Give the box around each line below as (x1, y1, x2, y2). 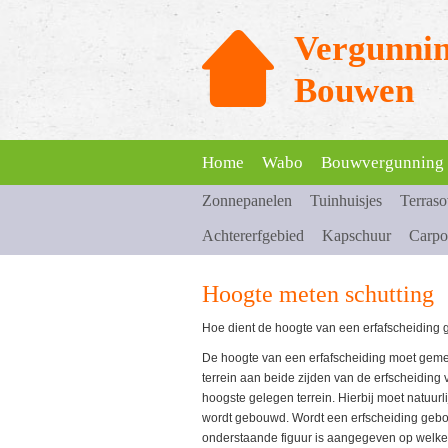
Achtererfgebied (202, 227, 304, 244)
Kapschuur (322, 227, 391, 244)
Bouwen (294, 71, 414, 110)
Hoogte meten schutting (202, 281, 434, 307)
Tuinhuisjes (310, 192, 382, 209)
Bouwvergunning (321, 153, 444, 172)
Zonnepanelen (202, 192, 292, 209)
